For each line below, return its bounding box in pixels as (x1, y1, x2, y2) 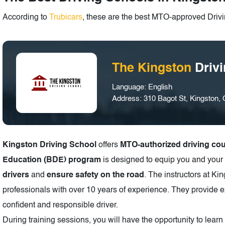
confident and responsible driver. (3, 201, 118, 210)
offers (96, 141, 120, 150)
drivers (3, 171, 29, 180)
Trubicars (49, 14, 82, 22)
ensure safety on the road (47, 171, 144, 180)
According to (3, 14, 49, 22)
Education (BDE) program (3, 156, 101, 165)
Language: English (112, 83, 173, 91)
